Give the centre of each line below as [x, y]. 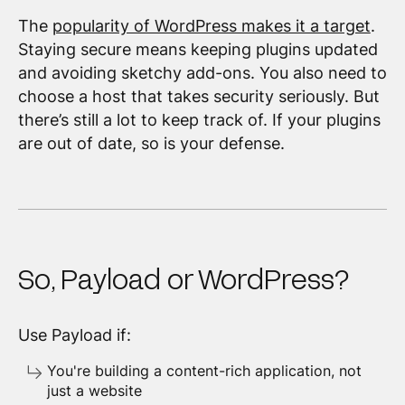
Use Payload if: [74, 334]
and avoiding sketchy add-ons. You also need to [202, 72]
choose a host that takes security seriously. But [198, 96]
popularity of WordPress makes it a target [211, 25]
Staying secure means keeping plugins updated [198, 49]
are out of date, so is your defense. [151, 143]
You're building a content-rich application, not [204, 371]
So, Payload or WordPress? [184, 279]
